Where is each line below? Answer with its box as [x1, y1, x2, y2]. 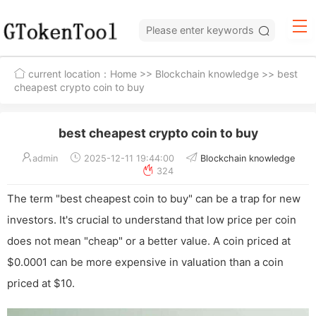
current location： [25, 68, 110, 80]
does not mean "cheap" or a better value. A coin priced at [7, 234, 291, 248]
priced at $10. [7, 276, 75, 291]
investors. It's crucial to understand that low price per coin [7, 213, 296, 227]
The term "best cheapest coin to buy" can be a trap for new [7, 192, 300, 206]
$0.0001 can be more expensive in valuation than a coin [7, 255, 284, 269]
